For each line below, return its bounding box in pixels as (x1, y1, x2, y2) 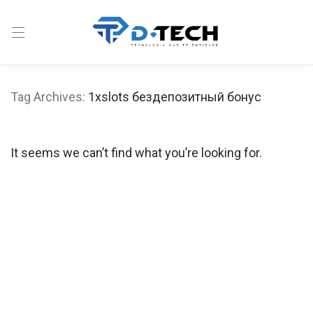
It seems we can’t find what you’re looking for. (10, 145, 262, 160)
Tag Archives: (10, 89, 88, 104)
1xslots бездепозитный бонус (88, 89, 261, 104)
